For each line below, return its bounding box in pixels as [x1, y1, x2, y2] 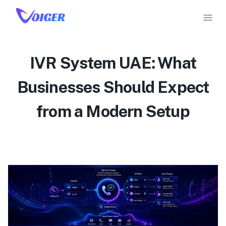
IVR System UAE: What [30, 53, 196, 72]
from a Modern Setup [36, 102, 190, 121]
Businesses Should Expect [17, 78, 209, 96]
